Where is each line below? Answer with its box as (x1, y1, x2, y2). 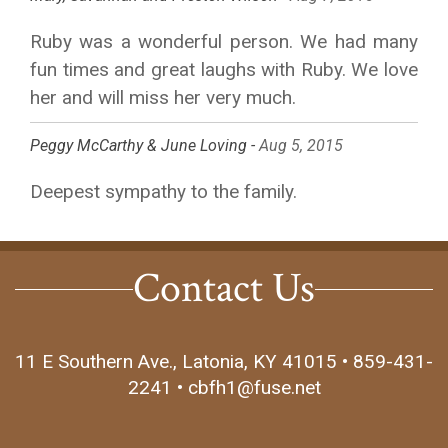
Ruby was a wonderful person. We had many (30, 30, 418, 53)
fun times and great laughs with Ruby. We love (30, 58, 418, 81)
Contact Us (133, 261, 315, 317)
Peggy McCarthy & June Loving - (30, 136, 259, 155)
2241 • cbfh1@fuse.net (127, 376, 321, 400)
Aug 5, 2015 (259, 136, 343, 155)
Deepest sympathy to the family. (30, 180, 297, 203)
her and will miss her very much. (30, 86, 296, 109)
